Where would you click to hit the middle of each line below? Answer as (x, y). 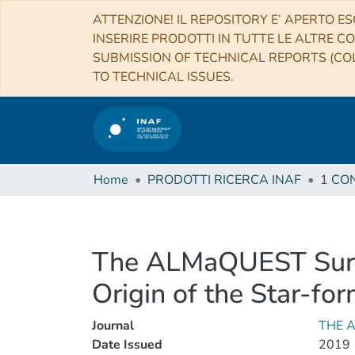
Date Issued (127, 345)
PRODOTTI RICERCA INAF (224, 180)
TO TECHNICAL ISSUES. (163, 77)
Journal (113, 326)
